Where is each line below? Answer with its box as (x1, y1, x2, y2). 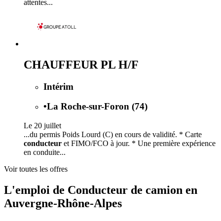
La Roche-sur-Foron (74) (47, 101, 147, 112)
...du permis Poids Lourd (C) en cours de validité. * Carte (24, 130, 202, 139)
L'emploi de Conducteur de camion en (4, 183, 197, 196)
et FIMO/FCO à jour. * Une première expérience (62, 139, 216, 148)
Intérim (43, 81, 74, 92)
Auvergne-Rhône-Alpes (4, 196, 122, 210)
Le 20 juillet (24, 121, 61, 130)
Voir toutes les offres (4, 165, 68, 174)
